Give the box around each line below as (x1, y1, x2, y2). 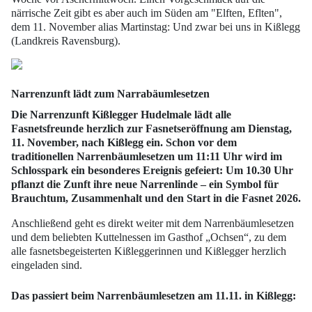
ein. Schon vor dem (143, 136, 237, 148)
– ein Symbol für (198, 178, 279, 190)
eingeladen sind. (11, 258, 82, 271)
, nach (76, 136, 107, 148)
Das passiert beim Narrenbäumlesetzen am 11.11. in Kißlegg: (11, 289, 299, 302)
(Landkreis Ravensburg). (11, 34, 123, 47)
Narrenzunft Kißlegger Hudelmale (30, 108, 192, 120)
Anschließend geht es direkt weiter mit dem (11, 217, 204, 229)
